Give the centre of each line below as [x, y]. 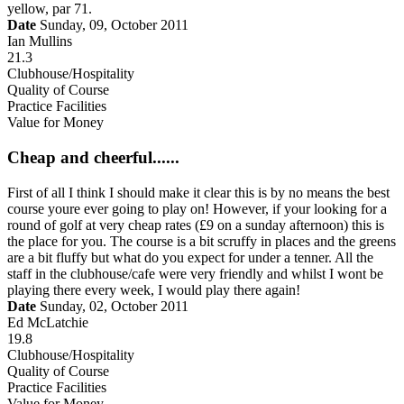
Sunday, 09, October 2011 [112, 25]
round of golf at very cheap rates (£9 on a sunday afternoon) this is [196, 225]
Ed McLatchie [48, 322]
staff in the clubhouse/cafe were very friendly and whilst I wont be [195, 273]
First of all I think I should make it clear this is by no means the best [198, 192]
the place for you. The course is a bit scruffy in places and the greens [202, 241]
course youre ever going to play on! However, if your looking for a [197, 208]
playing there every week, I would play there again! [154, 289]
